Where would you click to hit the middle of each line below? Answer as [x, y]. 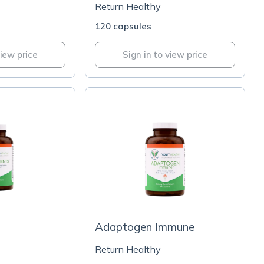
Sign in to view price [165, 55]
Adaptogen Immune [145, 227]
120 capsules [123, 26]
